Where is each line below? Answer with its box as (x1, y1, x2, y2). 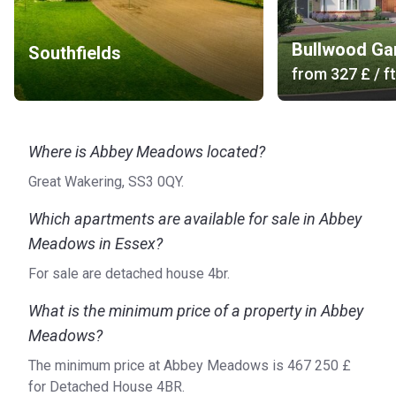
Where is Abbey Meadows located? (28, 142, 265, 161)
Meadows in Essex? (28, 234, 163, 253)
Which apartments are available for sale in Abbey (28, 209, 362, 228)
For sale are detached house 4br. (28, 265, 230, 282)
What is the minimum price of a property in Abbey (28, 301, 363, 320)
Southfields (28, 42, 121, 64)
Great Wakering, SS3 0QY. (28, 173, 184, 190)
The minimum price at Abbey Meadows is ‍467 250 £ (28, 357, 351, 374)
